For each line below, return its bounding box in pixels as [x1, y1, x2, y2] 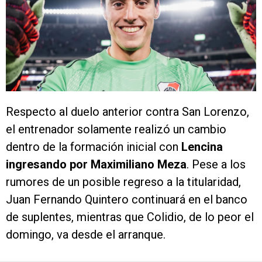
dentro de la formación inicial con [6, 140, 181, 154]
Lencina [181, 140, 223, 154]
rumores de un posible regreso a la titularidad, [6, 175, 241, 189]
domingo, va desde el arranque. [6, 227, 166, 242]
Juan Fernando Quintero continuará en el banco [6, 192, 247, 207]
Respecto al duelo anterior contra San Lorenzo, [6, 105, 249, 119]
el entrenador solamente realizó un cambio [6, 122, 226, 137]
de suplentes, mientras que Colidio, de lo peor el [6, 210, 254, 225]
